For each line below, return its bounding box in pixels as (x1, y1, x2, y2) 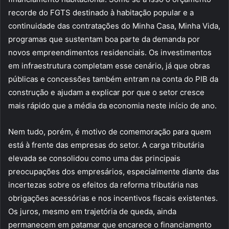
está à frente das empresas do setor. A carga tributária (8, 140, 204, 150)
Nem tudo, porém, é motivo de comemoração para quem (8, 126, 211, 136)
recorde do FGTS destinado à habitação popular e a (8, 7, 194, 17)
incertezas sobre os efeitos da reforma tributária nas (8, 179, 198, 190)
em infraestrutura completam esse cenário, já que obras (8, 60, 210, 71)
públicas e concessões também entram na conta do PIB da (8, 74, 218, 84)
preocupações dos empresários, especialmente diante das (8, 166, 219, 176)
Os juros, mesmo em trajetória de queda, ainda (8, 206, 176, 216)
